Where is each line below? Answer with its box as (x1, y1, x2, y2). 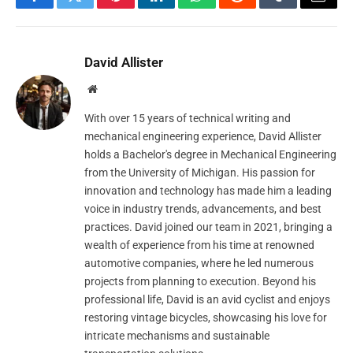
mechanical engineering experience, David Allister (84, 130, 321, 143)
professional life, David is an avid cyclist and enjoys (84, 293, 330, 307)
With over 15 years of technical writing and (84, 112, 291, 125)
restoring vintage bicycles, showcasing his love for (84, 311, 327, 325)
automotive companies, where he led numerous (84, 257, 314, 270)
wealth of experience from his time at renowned (84, 239, 314, 252)
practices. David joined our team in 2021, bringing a (84, 221, 333, 234)
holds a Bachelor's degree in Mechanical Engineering (84, 148, 336, 162)
